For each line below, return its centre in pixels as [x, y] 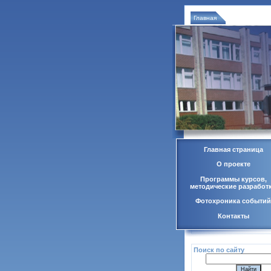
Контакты [233, 216]
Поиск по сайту [219, 250]
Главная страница [233, 149]
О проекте [233, 164]
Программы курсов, [233, 179]
